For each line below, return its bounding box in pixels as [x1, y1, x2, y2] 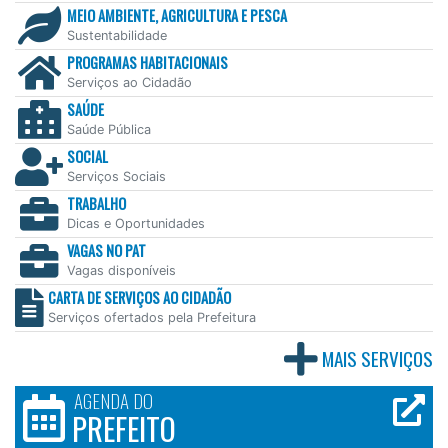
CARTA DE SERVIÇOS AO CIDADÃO [48, 286, 231, 308]
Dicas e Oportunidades [67, 215, 205, 231]
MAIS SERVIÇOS [322, 343, 433, 373]
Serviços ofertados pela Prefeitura [48, 309, 256, 325]
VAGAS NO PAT [67, 239, 146, 261]
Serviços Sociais [67, 168, 166, 184]
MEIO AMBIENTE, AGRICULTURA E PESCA [67, 4, 287, 26]
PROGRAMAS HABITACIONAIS [67, 51, 228, 73]
